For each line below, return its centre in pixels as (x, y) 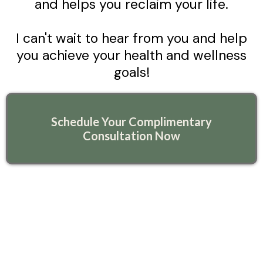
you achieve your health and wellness (131, 55)
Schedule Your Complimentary (131, 121)
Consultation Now (131, 135)
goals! (131, 72)
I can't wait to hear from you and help (131, 38)
